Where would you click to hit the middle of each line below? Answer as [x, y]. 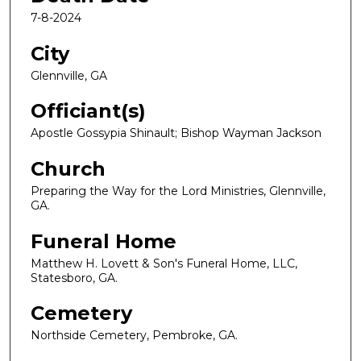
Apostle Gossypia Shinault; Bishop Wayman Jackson [176, 133]
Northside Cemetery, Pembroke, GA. [134, 336]
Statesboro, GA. [74, 278]
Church [68, 169]
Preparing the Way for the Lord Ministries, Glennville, [178, 191]
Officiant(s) [88, 111]
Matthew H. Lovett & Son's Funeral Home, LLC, [164, 263]
